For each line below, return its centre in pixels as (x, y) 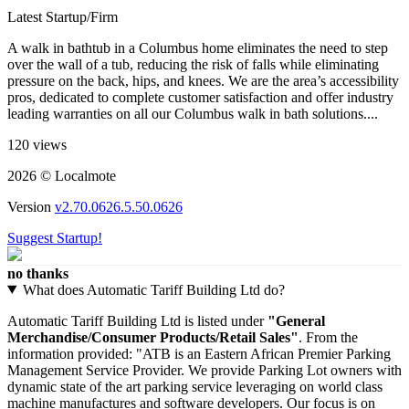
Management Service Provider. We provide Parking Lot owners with (204, 370)
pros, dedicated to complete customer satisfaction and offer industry (200, 97)
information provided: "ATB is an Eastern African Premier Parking (199, 353)
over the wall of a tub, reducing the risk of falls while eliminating (193, 64)
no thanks (38, 273)
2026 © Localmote (62, 175)
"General (296, 320)
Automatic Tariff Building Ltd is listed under (137, 320)
